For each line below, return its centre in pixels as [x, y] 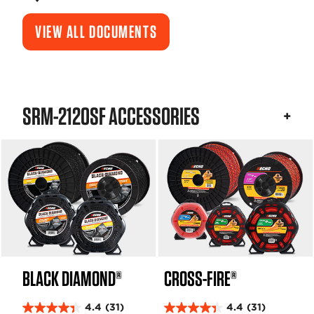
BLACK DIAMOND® [72, 279]
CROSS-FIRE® [200, 279]
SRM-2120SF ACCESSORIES [111, 116]
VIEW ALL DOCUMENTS [96, 32]
